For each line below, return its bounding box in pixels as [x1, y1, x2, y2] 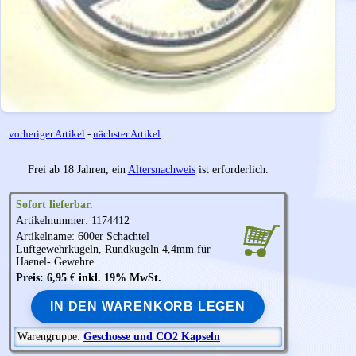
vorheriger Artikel [9, 128, 85, 141]
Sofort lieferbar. [16, 199, 93, 211]
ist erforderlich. [195, 164, 269, 176]
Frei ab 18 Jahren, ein [27, 164, 128, 176]
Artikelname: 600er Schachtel [16, 230, 149, 243]
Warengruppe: [17, 331, 83, 343]
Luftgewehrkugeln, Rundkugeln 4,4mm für [16, 243, 211, 256]
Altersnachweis [127, 164, 195, 176]
